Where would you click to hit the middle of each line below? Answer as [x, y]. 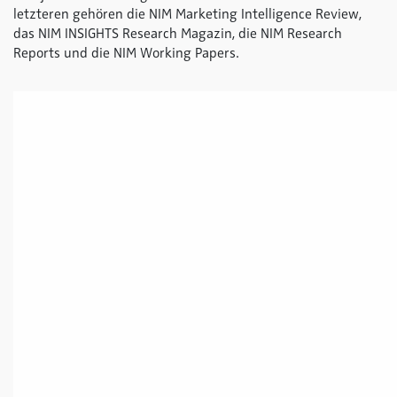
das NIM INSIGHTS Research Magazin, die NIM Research [178, 34]
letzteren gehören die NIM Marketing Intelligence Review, [187, 14]
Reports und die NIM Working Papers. [128, 53]
